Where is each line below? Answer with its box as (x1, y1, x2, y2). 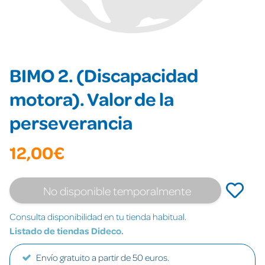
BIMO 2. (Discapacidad (9, 63, 198, 87)
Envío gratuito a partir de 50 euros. (36, 251, 169, 263)
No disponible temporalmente (43, 183, 192, 198)
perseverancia (9, 110, 132, 134)
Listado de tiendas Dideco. (9, 225, 124, 237)
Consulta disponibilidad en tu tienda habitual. (9, 211, 186, 222)
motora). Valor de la (9, 86, 174, 111)
